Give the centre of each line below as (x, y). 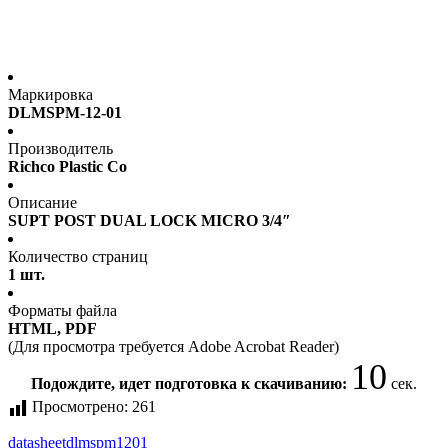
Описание (42, 203)
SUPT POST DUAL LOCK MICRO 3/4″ (149, 221)
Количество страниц (78, 257)
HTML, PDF (52, 329)
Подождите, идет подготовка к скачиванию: (191, 384)
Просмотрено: (80, 407)
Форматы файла (62, 311)
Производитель (60, 149)
